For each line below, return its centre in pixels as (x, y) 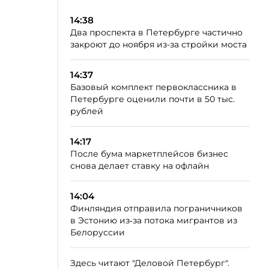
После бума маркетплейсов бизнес (149, 154)
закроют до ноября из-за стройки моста (159, 44)
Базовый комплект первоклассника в (153, 87)
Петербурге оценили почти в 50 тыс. (153, 99)
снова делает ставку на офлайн (140, 166)
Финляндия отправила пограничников (156, 208)
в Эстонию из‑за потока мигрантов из (154, 220)
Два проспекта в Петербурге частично (156, 32)
